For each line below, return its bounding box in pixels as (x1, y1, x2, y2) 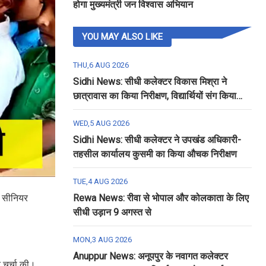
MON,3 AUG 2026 (72, 235, 132, 244)
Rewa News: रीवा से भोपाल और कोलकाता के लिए (72, 192, 249, 204)
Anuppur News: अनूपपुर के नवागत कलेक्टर (72, 251, 228, 262)
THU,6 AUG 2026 (72, 61, 129, 69)
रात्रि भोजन (72, 104, 113, 116)
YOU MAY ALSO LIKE (81, 31, 163, 42)
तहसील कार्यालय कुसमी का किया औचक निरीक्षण (72, 148, 237, 160)
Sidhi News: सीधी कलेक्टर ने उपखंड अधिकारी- (72, 134, 241, 145)
